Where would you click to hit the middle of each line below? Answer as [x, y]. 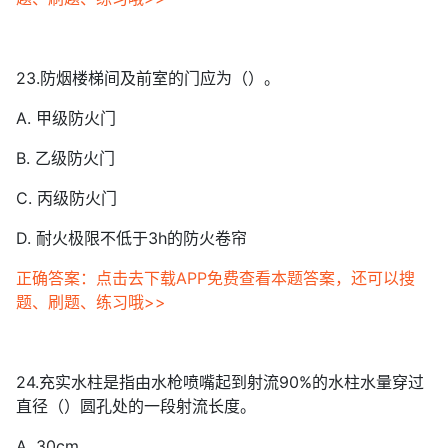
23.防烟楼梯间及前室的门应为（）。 [148, 78]
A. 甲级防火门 [66, 118]
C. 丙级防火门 [66, 198]
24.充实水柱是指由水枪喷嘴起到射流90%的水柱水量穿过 [220, 382]
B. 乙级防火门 [65, 158]
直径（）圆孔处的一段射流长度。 [136, 406]
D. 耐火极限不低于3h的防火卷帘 [131, 238]
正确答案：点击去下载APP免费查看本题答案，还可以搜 [215, 278]
